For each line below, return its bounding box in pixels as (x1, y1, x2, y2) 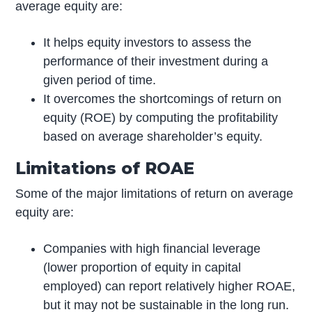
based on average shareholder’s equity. (43, 130, 263, 144)
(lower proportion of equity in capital (43, 260, 242, 274)
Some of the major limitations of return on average (15, 187, 294, 201)
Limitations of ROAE (15, 158, 195, 179)
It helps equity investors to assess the (43, 36, 252, 50)
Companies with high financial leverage (43, 241, 261, 256)
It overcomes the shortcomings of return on (43, 92, 282, 107)
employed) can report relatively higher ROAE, (43, 279, 296, 293)
